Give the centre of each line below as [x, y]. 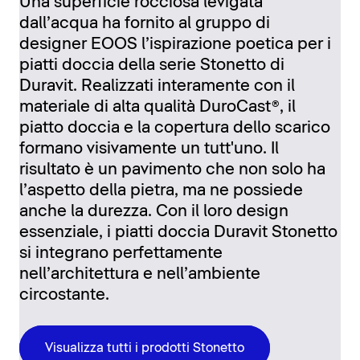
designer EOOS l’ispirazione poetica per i [175, 45]
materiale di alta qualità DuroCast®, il [157, 107]
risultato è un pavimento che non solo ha [172, 170]
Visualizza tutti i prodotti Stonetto [145, 348]
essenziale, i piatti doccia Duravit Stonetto [178, 233]
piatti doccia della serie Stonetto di [152, 65]
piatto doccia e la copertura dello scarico [175, 128]
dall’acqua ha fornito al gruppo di [145, 24]
